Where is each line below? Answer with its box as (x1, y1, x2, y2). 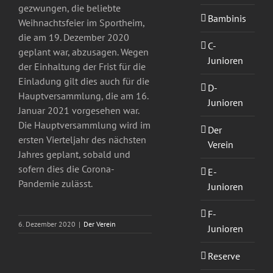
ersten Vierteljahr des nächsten (18, 133, 146, 146)
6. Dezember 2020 (18, 219, 76, 229)
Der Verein (83, 219, 116, 229)
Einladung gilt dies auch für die (18, 75, 149, 88)
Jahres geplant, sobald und (18, 148, 130, 161)
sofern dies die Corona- (18, 163, 115, 175)
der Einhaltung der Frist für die (18, 60, 146, 73)
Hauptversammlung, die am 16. (18, 90, 148, 102)
